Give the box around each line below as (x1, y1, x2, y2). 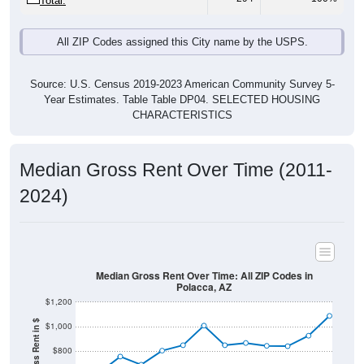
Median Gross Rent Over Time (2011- (19, 141, 332, 163)
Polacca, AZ (176, 262, 232, 277)
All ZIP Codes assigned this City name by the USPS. (56, 18, 308, 31)
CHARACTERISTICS (132, 91, 232, 104)
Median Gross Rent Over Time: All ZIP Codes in (95, 250, 313, 265)
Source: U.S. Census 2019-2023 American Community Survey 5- (29, 60, 335, 73)
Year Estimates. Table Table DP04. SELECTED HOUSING (44, 76, 320, 89)
